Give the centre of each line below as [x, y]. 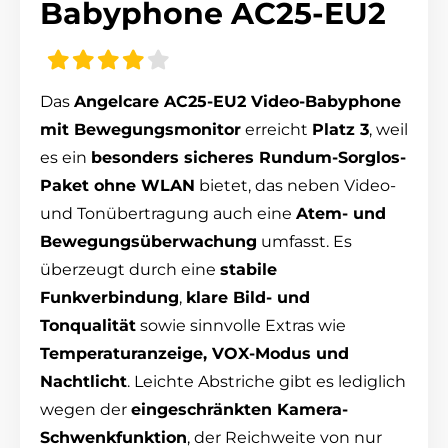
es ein [65, 157]
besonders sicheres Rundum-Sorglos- [248, 157]
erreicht [276, 129]
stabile [248, 269]
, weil [388, 129]
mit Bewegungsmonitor [140, 129]
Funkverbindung [109, 297]
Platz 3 [340, 129]
